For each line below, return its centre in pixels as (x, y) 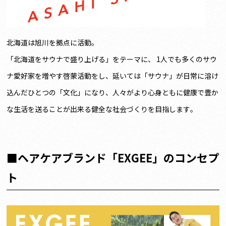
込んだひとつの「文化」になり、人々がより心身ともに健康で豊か (113, 93)
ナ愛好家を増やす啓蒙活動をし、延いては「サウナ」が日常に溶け (113, 76)
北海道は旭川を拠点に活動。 (53, 43)
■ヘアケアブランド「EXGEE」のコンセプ (113, 158)
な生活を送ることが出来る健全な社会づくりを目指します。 (102, 109)
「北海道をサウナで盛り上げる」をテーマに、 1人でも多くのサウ (112, 59)
